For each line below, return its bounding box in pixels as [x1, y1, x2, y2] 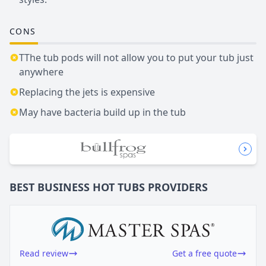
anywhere [19, 65, 64, 78]
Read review [20, 247, 68, 259]
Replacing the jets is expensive [19, 85, 155, 99]
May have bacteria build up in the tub [19, 105, 186, 119]
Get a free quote [172, 247, 237, 259]
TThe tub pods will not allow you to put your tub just [19, 50, 254, 64]
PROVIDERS [148, 179, 208, 194]
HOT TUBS [93, 179, 145, 194]
